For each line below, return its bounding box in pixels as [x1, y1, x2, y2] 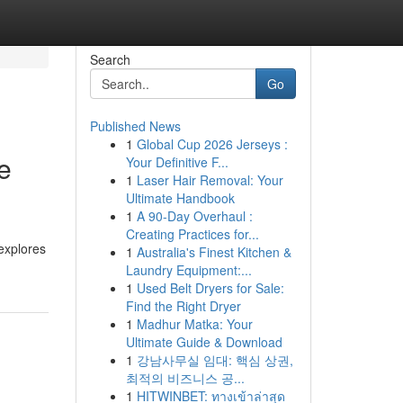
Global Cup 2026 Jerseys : [136, 135, 288, 153]
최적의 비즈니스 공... [125, 369, 245, 387]
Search [89, 50, 130, 68]
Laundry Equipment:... [125, 261, 252, 279]
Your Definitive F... [125, 153, 228, 171]
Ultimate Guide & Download [125, 333, 282, 351]
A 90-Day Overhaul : [136, 207, 253, 225]
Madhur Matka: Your [136, 315, 253, 333]
